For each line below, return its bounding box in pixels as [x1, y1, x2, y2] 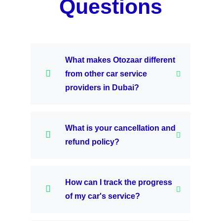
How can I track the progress [65, 178, 173, 187]
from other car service [65, 70, 147, 78]
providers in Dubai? [65, 83, 140, 92]
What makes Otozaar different [65, 56, 176, 65]
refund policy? [65, 138, 120, 147]
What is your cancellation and [65, 124, 176, 133]
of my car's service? [65, 192, 141, 201]
